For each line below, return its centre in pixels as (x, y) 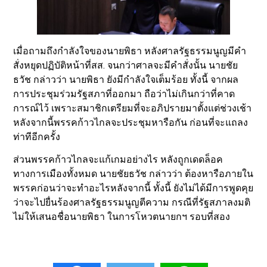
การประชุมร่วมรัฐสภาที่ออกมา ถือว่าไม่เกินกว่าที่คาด (124, 94)
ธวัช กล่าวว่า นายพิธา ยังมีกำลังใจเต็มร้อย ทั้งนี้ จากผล (126, 79)
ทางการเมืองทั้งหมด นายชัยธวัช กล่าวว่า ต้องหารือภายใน (133, 174)
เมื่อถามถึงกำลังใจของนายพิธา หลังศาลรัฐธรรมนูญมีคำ (130, 51)
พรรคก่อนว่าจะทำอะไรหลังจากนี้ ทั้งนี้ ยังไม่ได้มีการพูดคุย (133, 188)
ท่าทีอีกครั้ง (37, 136)
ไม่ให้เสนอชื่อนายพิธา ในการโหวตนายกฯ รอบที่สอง (122, 217)
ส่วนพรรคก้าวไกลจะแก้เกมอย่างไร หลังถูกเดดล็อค (118, 160)
